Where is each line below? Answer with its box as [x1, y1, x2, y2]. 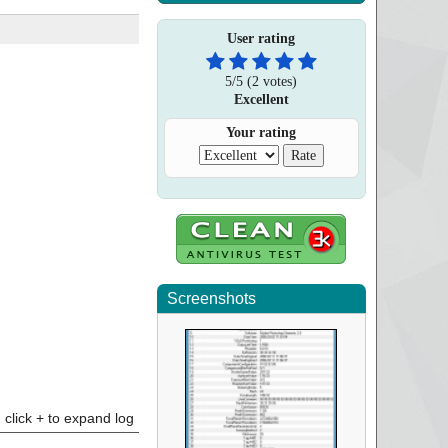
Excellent [233, 91, 289, 107]
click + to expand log [4, 410, 134, 426]
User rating [227, 31, 296, 46]
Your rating [226, 125, 297, 140]
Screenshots [166, 290, 256, 307]
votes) [259, 73, 298, 89]
